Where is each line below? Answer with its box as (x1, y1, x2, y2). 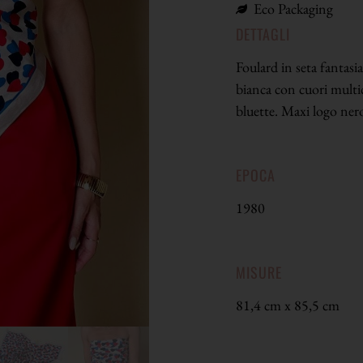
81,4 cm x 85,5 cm (235, 295, 340, 314)
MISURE (235, 261, 282, 283)
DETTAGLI (235, 23, 290, 45)
